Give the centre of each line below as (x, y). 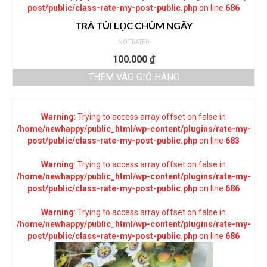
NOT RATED (133, 42)
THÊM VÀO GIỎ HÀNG (133, 77)
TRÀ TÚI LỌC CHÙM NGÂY (133, 26)
